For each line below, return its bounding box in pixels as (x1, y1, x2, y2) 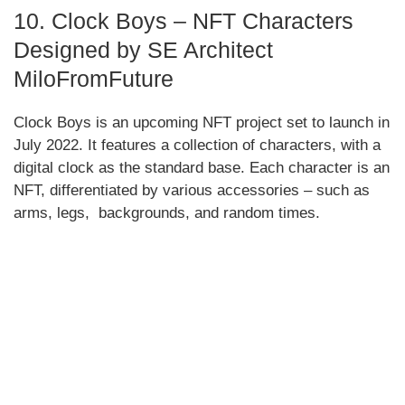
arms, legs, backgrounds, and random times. (14, 203, 320, 221)
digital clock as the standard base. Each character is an (14, 158, 390, 176)
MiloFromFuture (14, 65, 174, 91)
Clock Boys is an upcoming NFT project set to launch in (14, 113, 390, 131)
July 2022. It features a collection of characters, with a (14, 136, 381, 154)
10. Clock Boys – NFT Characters (14, 7, 353, 33)
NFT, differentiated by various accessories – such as (14, 181, 370, 199)
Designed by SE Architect (14, 36, 273, 62)
